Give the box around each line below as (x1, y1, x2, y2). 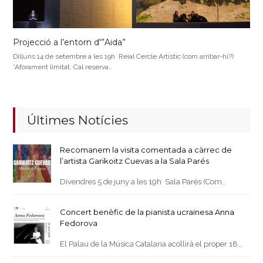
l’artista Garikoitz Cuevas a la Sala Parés (60, 156, 210, 166)
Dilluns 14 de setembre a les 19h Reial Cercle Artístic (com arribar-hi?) (13, 52, 234, 61)
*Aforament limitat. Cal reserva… (13, 63, 113, 72)
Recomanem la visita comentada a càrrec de (60, 145, 232, 155)
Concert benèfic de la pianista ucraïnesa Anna (60, 207, 235, 217)
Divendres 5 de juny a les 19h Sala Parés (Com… (60, 177, 227, 187)
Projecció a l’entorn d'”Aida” (13, 37, 126, 48)
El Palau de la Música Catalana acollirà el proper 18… (60, 240, 242, 249)
